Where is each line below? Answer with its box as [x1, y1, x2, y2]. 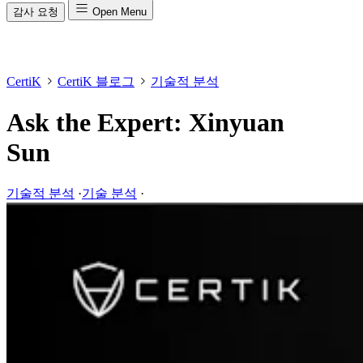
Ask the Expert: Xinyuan [6, 108, 284, 138]
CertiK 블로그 [58, 75, 135, 88]
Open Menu [92, 6, 147, 18]
